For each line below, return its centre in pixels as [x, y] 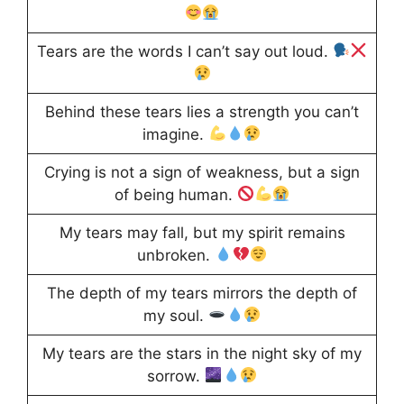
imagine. [176, 134]
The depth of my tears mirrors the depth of [202, 293]
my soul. [175, 315]
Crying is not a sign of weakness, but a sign [202, 172]
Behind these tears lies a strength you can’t [202, 111]
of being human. [175, 194]
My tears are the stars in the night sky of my [202, 353]
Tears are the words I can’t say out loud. [184, 51]
